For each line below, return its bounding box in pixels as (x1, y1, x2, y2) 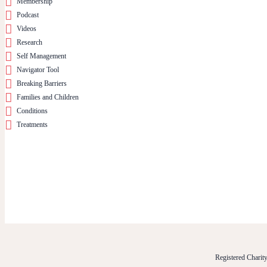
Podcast (17, 10, 39, 19)
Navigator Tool (17, 65, 59, 74)
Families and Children (17, 92, 79, 101)
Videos (17, 24, 36, 33)
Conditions (17, 106, 48, 115)
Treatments (17, 120, 48, 129)
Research (17, 38, 42, 46)
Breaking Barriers (17, 79, 67, 88)
